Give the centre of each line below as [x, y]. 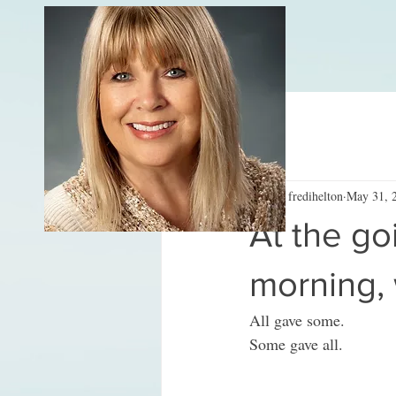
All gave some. [297, 320]
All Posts [183, 127]
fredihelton [316, 195]
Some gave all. [296, 344]
